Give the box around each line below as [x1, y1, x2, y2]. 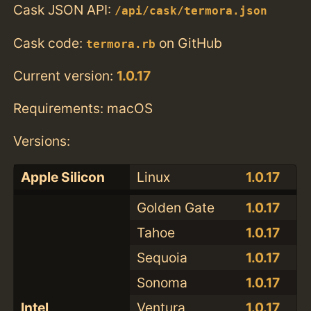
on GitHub [155, 34, 223, 51]
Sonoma [136, 274, 187, 292]
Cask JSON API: [13, 1, 115, 19]
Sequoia [136, 249, 187, 267]
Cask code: [13, 34, 87, 51]
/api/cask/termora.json [115, 5, 268, 18]
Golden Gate [136, 199, 215, 217]
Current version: [13, 67, 117, 84]
